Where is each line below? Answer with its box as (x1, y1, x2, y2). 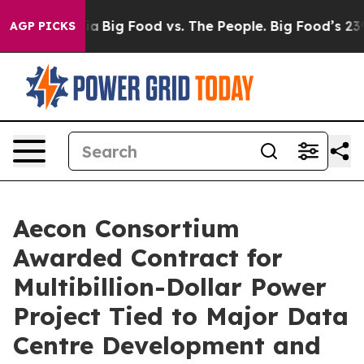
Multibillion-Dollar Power (13, 271, 327, 302)
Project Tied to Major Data (13, 301, 349, 331)
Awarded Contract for (13, 242, 283, 273)
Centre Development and (13, 330, 321, 361)
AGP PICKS (10, 19, 76, 33)
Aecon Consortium (13, 213, 240, 244)
